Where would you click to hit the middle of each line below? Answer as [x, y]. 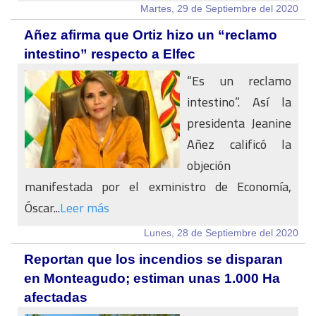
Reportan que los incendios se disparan [153, 259]
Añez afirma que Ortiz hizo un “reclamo [151, 35]
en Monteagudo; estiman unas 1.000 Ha [152, 278]
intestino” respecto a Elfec [110, 54]
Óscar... [42, 208]
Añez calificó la [239, 144]
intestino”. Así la [239, 102]
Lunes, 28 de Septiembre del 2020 [221, 233]
